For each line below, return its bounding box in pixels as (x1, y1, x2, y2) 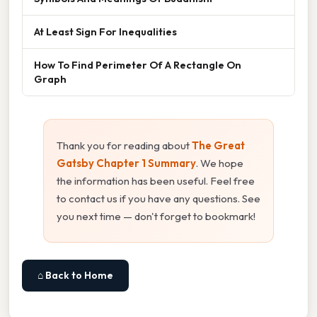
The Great (192, 139, 245, 153)
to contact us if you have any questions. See (57, 192, 260, 206)
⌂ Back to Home (38, 269, 113, 282)
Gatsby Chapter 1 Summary (57, 156, 196, 171)
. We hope (196, 156, 243, 171)
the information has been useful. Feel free (57, 174, 255, 188)
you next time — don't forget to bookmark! (57, 209, 255, 224)
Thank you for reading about (57, 139, 192, 153)
